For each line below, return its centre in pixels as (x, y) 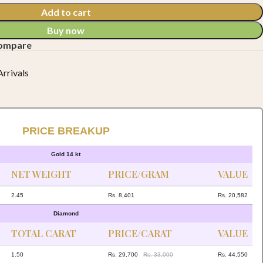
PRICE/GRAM (139, 174)
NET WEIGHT (41, 174)
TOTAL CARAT (44, 234)
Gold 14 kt (66, 154)
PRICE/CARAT (140, 234)
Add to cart (66, 12)
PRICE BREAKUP (66, 131)
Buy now (66, 30)
